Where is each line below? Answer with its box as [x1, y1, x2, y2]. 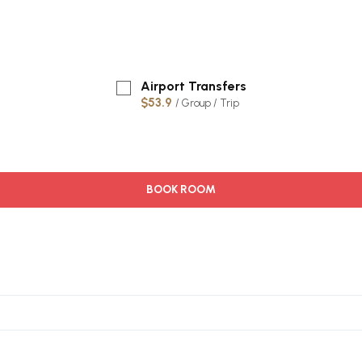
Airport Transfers [140, 78, 246, 94]
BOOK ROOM [146, 183, 216, 196]
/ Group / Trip [175, 97, 239, 109]
